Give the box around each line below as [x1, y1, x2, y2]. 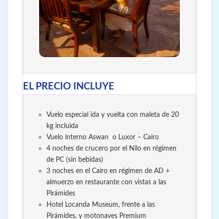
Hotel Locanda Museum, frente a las [46, 200, 155, 208]
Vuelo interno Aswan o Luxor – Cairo [46, 133, 159, 141]
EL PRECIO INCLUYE [23, 82, 114, 92]
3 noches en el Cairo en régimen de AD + [46, 167, 170, 175]
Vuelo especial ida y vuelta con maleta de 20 [46, 110, 179, 118]
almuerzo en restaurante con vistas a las [46, 178, 166, 186]
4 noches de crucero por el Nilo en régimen [46, 144, 176, 152]
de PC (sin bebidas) [46, 155, 103, 163]
